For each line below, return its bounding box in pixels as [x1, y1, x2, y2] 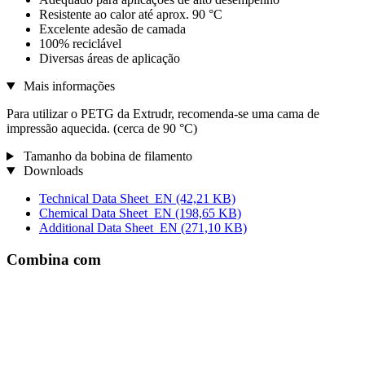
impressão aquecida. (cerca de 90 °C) [7, 121, 197, 136]
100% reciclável [39, 37, 121, 51]
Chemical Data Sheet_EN [39, 206, 175, 221]
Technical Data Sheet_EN [39, 191, 176, 206]
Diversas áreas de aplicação [39, 51, 180, 66]
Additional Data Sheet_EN [39, 221, 181, 235]
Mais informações [20, 79, 115, 94]
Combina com [7, 250, 101, 268]
